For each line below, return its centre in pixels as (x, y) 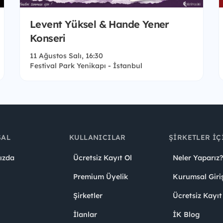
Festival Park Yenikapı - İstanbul (86, 66)
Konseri (48, 38)
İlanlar (85, 215)
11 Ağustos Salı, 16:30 (66, 56)
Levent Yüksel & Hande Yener (100, 24)
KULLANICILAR (98, 138)
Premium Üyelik (101, 177)
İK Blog (186, 215)
